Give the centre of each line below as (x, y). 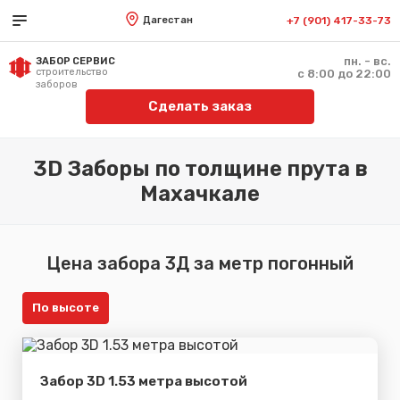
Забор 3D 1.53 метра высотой (144, 381)
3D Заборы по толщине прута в (200, 169)
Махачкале (200, 194)
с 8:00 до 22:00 (344, 74)
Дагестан (167, 20)
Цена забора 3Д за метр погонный (200, 263)
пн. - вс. (367, 61)
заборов (57, 84)
